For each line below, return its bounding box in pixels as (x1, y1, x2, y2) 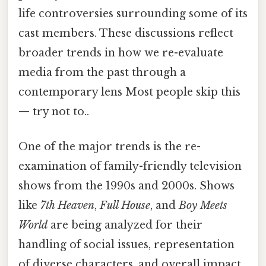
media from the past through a (18, 65, 186, 79)
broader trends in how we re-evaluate (18, 46, 223, 59)
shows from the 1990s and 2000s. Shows (18, 179, 235, 192)
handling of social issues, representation (18, 237, 235, 251)
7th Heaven (40, 198, 94, 212)
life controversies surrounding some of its (18, 7, 248, 20)
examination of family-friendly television (18, 159, 242, 173)
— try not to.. (18, 104, 89, 118)
